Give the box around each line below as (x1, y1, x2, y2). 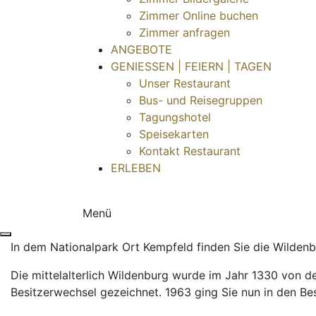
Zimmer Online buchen (139, 8, 258, 23)
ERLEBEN (111, 160, 161, 175)
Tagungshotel (139, 109, 211, 124)
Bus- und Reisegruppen (139, 92, 262, 107)
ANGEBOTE (111, 42, 172, 56)
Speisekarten (139, 126, 209, 141)
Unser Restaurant (139, 75, 231, 90)
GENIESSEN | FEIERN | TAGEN (111, 59, 272, 73)
